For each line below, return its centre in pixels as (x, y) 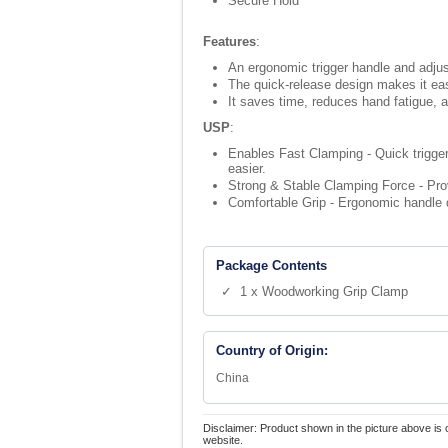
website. (223, 440)
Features (229, 41)
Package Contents (271, 265)
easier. (247, 168)
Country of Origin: (272, 350)
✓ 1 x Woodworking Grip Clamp (314, 291)
